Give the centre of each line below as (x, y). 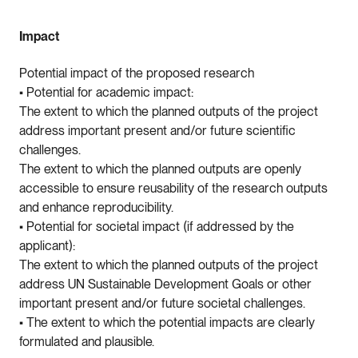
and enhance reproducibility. (96, 207)
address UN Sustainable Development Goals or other (165, 284)
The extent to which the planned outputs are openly (160, 169)
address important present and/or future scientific (157, 130)
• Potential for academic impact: (106, 92)
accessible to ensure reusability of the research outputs (173, 188)
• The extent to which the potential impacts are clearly (167, 322)
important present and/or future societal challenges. (162, 303)
